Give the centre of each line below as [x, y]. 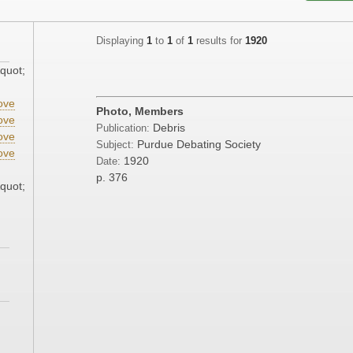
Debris [169, 128]
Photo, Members [140, 111]
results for [219, 41]
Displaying [121, 41]
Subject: [115, 145]
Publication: [124, 129]
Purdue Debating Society [199, 145]
